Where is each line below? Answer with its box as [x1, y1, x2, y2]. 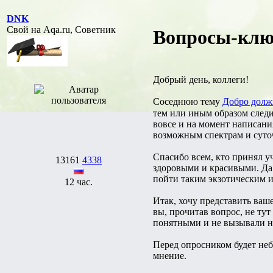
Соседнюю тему [153, 96, 222, 107]
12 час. [65, 176, 93, 187]
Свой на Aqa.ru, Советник [7, 24, 116, 35]
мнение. [153, 250, 186, 261]
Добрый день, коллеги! [153, 74, 249, 85]
